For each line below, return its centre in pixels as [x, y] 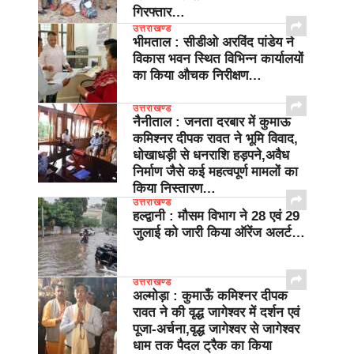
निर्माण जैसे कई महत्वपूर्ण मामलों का [215, 172]
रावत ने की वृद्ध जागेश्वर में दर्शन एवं [216, 313]
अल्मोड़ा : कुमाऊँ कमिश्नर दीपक [210, 296]
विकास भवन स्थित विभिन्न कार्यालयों [218, 59]
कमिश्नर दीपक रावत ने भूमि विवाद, [215, 139]
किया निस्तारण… [174, 189]
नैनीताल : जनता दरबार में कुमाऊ [212, 122]
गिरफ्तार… [159, 13]
